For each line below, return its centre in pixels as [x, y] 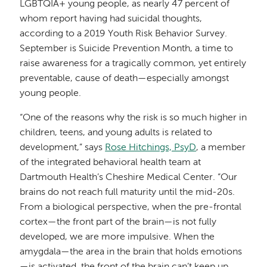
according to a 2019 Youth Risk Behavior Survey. [124, 34]
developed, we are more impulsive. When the [117, 237]
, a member [221, 148]
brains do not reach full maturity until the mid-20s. [128, 193]
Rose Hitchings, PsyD [151, 148]
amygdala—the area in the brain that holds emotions [131, 252]
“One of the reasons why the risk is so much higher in [133, 118]
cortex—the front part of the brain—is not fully [118, 223]
